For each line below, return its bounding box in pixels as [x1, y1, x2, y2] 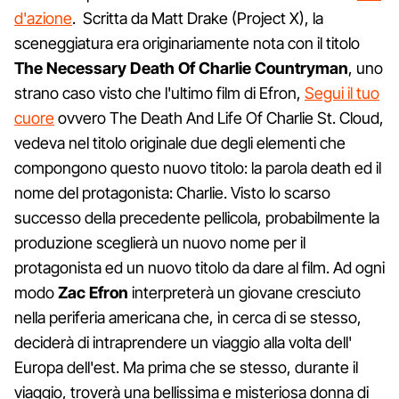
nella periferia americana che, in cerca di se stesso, [14, 307, 362, 327]
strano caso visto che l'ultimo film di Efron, [14, 83, 305, 102]
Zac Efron [58, 282, 128, 302]
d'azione [14, 8, 72, 28]
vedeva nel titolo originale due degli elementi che [14, 133, 346, 152]
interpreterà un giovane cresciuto [128, 282, 361, 302]
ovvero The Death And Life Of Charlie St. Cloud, [54, 108, 384, 127]
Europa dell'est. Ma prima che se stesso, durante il [14, 357, 358, 377]
